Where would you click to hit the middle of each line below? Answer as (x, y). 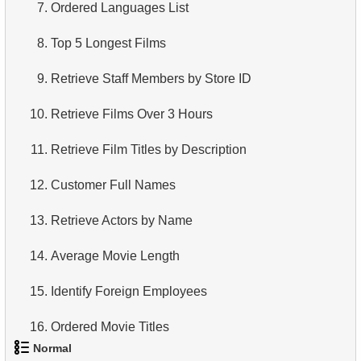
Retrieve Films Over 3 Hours (132, 114)
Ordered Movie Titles (110, 326)
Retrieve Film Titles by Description (149, 149)
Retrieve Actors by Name (122, 220)
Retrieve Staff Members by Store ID (151, 78)
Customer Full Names (113, 185)
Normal (52, 349)
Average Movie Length (115, 255)
